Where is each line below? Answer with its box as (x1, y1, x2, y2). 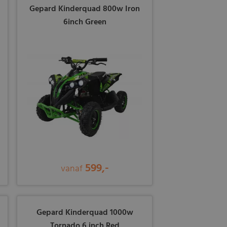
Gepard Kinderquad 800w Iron (29, 3, 140, 16)
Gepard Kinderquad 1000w (36, 206, 133, 220)
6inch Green (63, 16, 106, 29)
